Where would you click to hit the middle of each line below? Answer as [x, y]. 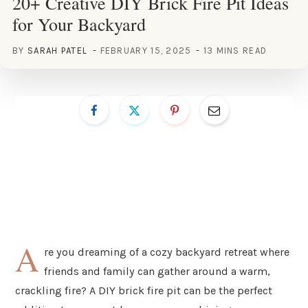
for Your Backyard [79, 24]
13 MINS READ [235, 50]
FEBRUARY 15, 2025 [146, 50]
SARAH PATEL [57, 50]
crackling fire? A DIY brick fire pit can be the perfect [144, 290]
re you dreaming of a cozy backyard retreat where [167, 252]
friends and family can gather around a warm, [157, 271]
